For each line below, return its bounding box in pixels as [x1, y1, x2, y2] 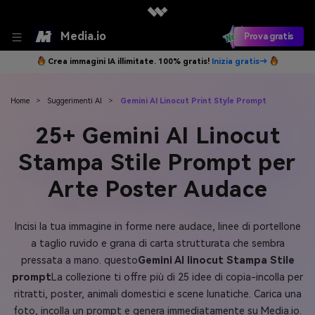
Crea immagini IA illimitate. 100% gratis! [48, 57, 212, 66]
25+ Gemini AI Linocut [34, 122, 281, 150]
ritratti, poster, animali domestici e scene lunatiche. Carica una [13, 288, 302, 300]
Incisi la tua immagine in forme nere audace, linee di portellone [14, 220, 301, 233]
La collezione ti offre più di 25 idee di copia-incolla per [51, 271, 303, 283]
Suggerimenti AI [47, 96, 102, 105]
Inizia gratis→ [212, 57, 267, 66]
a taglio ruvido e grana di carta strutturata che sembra [30, 237, 285, 250]
